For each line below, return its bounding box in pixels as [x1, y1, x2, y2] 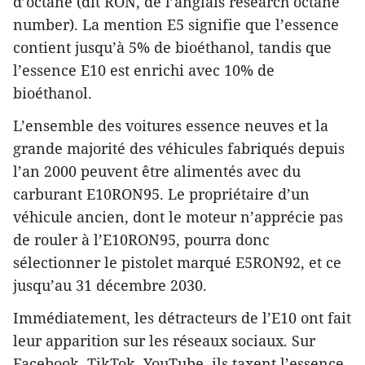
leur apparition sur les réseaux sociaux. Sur [13, 331, 315, 351]
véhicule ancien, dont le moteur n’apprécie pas [13, 207, 343, 227]
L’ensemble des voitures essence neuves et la [13, 116, 328, 136]
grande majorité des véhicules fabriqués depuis [13, 139, 345, 159]
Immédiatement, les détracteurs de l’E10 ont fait [13, 308, 351, 328]
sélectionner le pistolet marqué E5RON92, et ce [13, 253, 341, 273]
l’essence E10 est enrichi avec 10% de [13, 60, 275, 81]
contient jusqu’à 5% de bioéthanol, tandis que [13, 37, 332, 58]
